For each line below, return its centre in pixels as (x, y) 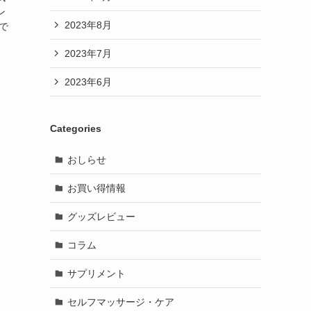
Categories (76, 128)
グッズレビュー (101, 216)
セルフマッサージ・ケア (120, 302)
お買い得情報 (96, 188)
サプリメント (96, 273)
